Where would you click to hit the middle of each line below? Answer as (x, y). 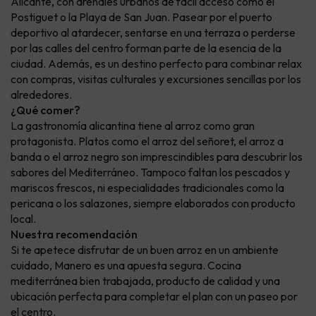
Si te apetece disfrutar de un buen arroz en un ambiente (145, 250)
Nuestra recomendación (74, 235)
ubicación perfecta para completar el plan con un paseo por (154, 297)
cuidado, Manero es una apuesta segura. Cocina (126, 266)
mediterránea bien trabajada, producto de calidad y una (145, 281)
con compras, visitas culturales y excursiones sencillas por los (156, 79)
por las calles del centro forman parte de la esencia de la (146, 48)
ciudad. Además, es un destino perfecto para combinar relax (156, 64)
